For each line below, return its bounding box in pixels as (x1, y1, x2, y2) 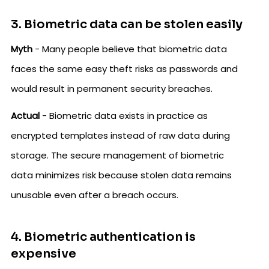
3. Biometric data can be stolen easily (11, 17, 243, 32)
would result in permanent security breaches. (11, 82, 213, 95)
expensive (11, 246, 76, 262)
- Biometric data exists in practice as (40, 109, 208, 122)
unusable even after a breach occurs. (11, 189, 178, 202)
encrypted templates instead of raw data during (11, 129, 230, 142)
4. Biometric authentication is (11, 229, 196, 245)
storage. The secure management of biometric (11, 149, 224, 162)
